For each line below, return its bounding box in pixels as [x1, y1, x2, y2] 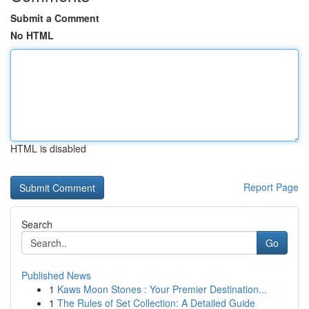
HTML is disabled [10, 141, 86, 155]
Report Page [243, 180, 299, 194]
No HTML [10, 28, 54, 42]
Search [21, 217, 52, 231]
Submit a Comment [10, 11, 99, 25]
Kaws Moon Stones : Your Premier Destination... [57, 282, 267, 296]
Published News [21, 268, 91, 282]
